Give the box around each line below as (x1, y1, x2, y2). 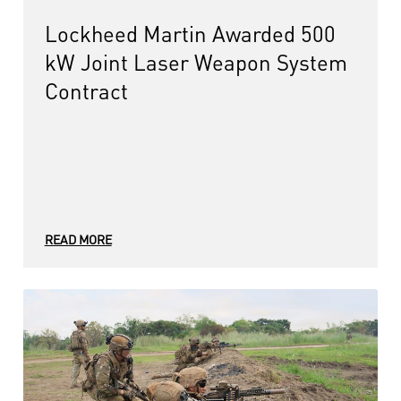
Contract (44, 74, 128, 106)
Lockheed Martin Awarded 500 (44, 17, 336, 48)
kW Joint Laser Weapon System (44, 46, 347, 77)
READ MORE (44, 230, 112, 248)
